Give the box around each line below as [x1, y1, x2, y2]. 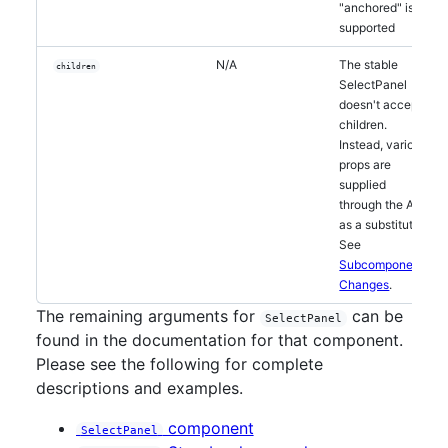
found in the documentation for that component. [36, 330, 403, 350]
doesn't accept [339, 97, 423, 112]
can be [346, 306, 403, 326]
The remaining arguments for [36, 306, 260, 326]
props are [339, 157, 392, 172]
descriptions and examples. [36, 378, 243, 398]
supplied [339, 177, 387, 192]
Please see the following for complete [36, 354, 323, 374]
